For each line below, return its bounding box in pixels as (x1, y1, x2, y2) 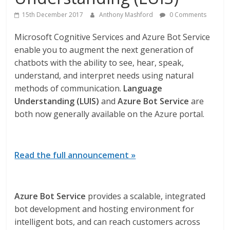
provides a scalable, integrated (86, 190, 206, 202)
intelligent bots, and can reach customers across (14, 216, 201, 227)
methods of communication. (14, 83, 124, 94)
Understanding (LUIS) (14, 95, 100, 107)
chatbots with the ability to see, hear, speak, (14, 57, 184, 68)
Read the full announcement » (14, 149, 136, 161)
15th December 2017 (22, 10, 84, 19)
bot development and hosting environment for (14, 203, 195, 215)
